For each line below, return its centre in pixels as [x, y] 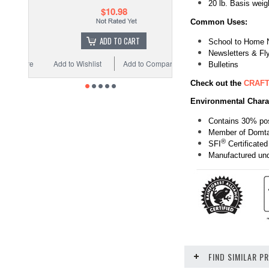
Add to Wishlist [64, 63]
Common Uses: [219, 22]
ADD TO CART [106, 41]
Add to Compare [136, 63]
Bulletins [223, 64]
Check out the [217, 83]
